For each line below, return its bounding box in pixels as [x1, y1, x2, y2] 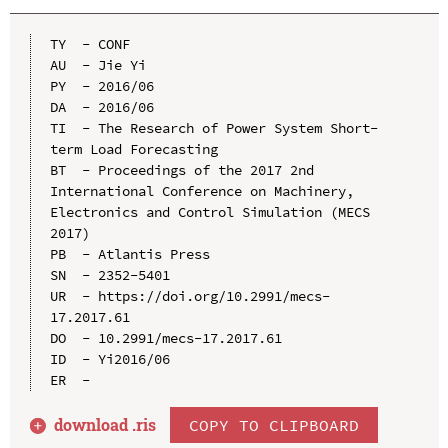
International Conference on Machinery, [49, 181, 354, 200]
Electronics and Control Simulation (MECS [49, 202, 370, 221]
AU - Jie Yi [49, 55, 146, 74]
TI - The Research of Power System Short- [49, 118, 378, 137]
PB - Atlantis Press [49, 244, 210, 263]
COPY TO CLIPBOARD [189, 414, 360, 435]
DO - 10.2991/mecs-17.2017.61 [49, 328, 282, 347]
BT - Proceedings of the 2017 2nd [49, 160, 314, 179]
